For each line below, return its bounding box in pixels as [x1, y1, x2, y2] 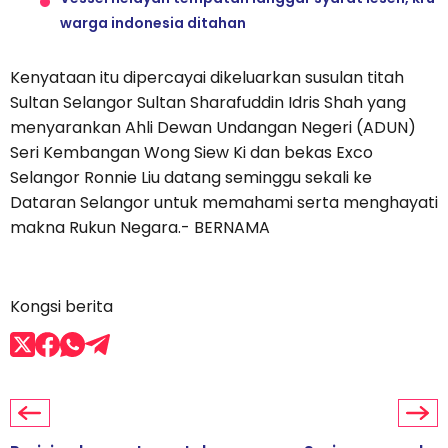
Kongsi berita [10, 295, 113, 319]
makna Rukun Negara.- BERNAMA [10, 216, 270, 240]
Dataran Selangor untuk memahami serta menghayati [10, 191, 438, 215]
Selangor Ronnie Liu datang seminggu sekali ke [10, 166, 372, 190]
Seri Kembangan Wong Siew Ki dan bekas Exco [10, 141, 373, 165]
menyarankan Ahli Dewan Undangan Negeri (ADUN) [10, 116, 416, 140]
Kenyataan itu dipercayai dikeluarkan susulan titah [10, 66, 404, 90]
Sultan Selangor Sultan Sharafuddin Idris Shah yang [10, 91, 406, 115]
